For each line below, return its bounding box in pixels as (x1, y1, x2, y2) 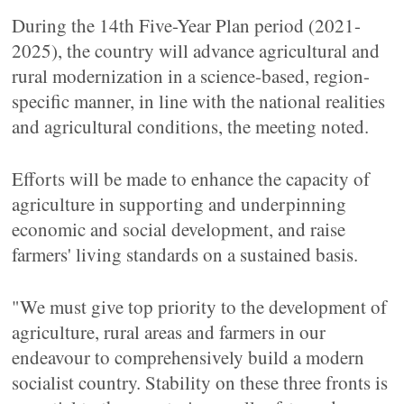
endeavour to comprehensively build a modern (12, 344, 365, 370)
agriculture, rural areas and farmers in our (12, 319, 326, 344)
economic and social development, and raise (12, 216, 346, 242)
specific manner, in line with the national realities (12, 88, 386, 114)
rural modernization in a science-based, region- (12, 63, 371, 88)
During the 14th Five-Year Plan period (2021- (12, 13, 362, 38)
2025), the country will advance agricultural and (12, 38, 381, 63)
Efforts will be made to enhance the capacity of (12, 166, 371, 191)
